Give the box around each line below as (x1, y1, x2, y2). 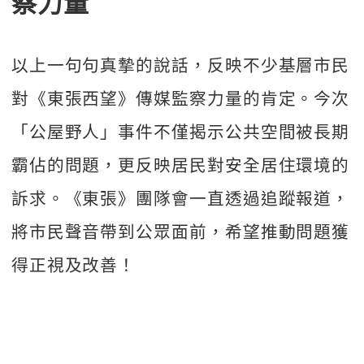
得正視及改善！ (11, 252, 136, 277)
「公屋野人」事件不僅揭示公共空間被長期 (11, 119, 350, 144)
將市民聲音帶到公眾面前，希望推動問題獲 (11, 219, 350, 244)
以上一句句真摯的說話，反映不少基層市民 (11, 52, 350, 77)
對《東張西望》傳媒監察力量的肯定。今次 (11, 85, 350, 110)
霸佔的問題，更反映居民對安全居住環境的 (11, 152, 350, 177)
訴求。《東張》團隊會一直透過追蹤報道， (11, 185, 350, 210)
